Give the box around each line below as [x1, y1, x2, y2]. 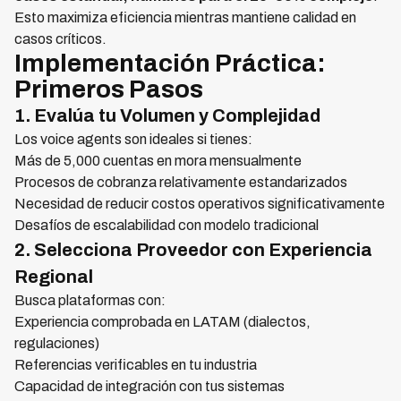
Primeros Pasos [14, 75, 203, 103]
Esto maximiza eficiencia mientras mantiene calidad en [14, 10, 356, 25]
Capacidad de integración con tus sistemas [14, 379, 285, 394]
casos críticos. [14, 31, 107, 47]
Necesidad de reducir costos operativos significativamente [14, 196, 385, 211]
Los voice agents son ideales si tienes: [14, 132, 252, 147]
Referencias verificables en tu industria [14, 357, 257, 372]
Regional [14, 267, 93, 286]
